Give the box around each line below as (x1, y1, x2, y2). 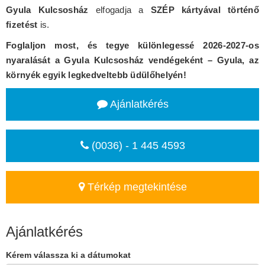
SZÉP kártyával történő (150, 5, 260, 15)
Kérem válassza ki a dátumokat (6, 250, 131, 260)
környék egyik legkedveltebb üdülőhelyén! (6, 70, 186, 80)
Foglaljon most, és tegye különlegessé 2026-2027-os (6, 40, 259, 51)
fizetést (6, 20, 38, 30)
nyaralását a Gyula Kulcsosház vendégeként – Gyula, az (6, 55, 259, 66)
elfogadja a (88, 5, 151, 15)
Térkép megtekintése (84, 181, 187, 193)
